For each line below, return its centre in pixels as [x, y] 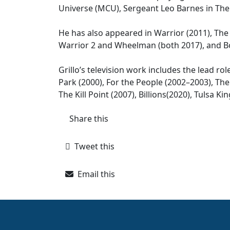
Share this [87, 119]
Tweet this [92, 146]
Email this [94, 174]
